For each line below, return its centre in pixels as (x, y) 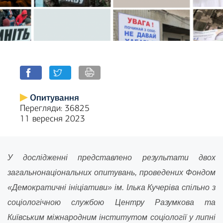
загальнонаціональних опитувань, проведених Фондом (111, 172)
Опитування (55, 98)
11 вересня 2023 (53, 119)
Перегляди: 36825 (55, 108)
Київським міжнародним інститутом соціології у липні (111, 217)
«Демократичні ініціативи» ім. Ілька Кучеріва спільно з (111, 187)
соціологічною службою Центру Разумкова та (111, 202)
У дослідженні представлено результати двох (111, 158)
